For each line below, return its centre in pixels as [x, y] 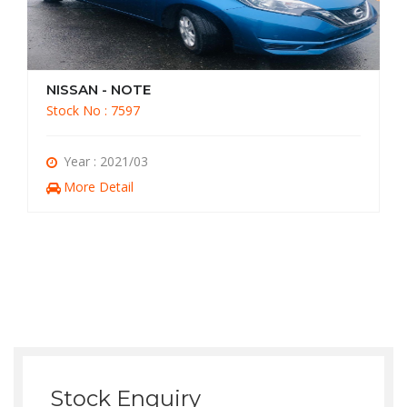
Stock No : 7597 [93, 110]
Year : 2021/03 [106, 161]
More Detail [99, 186]
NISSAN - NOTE [99, 89]
